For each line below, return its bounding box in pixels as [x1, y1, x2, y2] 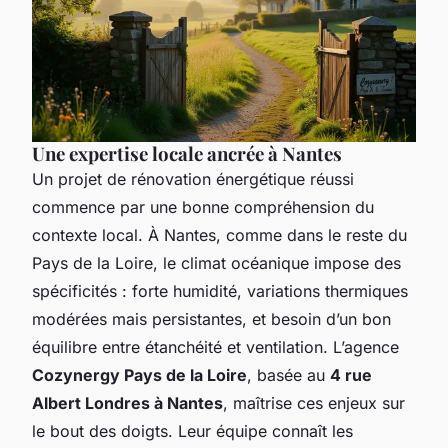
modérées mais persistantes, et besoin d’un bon [32, 308, 391, 329]
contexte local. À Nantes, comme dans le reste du [32, 224, 407, 245]
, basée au [247, 364, 330, 385]
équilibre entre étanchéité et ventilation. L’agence [32, 336, 399, 357]
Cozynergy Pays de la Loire [32, 364, 247, 385]
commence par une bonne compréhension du [32, 196, 374, 217]
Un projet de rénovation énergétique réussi [32, 168, 354, 189]
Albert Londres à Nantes [32, 392, 223, 413]
